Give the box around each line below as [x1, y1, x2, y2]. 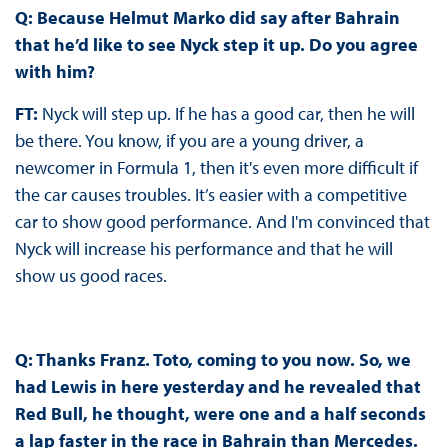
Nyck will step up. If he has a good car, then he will [41, 102, 415, 126]
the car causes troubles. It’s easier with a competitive [14, 183, 407, 207]
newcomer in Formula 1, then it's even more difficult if [14, 156, 418, 180]
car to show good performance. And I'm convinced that [14, 210, 430, 234]
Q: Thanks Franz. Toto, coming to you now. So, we [14, 348, 411, 372]
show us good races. [14, 264, 167, 288]
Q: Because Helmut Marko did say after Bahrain [14, 6, 400, 30]
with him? [14, 60, 99, 84]
